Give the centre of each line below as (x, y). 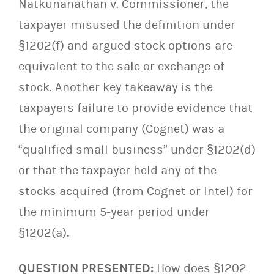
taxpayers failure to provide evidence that (135, 108)
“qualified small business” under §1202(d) (137, 150)
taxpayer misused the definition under (127, 25)
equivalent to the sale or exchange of (121, 67)
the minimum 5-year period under (114, 212)
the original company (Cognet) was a (121, 129)
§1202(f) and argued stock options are (125, 46)
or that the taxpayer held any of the (117, 171)
